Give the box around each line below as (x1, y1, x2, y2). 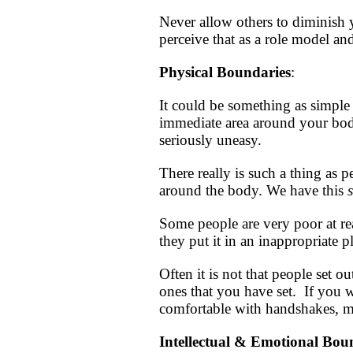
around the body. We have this (159, 182, 347, 199)
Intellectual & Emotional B (159, 333, 333, 351)
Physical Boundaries (159, 64, 291, 81)
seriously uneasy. (159, 132, 262, 149)
